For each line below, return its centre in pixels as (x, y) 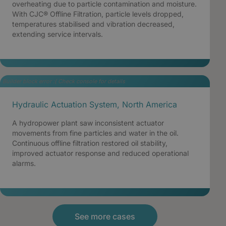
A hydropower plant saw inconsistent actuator (88, 123)
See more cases (105, 216)
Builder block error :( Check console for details (64, 81)
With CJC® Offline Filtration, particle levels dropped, (98, 14)
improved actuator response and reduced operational (100, 153)
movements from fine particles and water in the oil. (95, 133)
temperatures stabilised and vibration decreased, (93, 24)
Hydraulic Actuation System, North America (95, 104)
